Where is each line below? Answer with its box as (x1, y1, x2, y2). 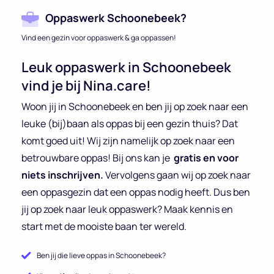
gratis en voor (174, 150, 239, 165)
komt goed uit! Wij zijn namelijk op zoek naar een (21, 133, 235, 147)
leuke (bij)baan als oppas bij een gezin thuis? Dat (21, 116, 238, 130)
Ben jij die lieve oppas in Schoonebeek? (37, 250, 166, 261)
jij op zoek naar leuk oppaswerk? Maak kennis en (21, 202, 233, 216)
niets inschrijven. (21, 168, 103, 182)
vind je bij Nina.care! (21, 76, 151, 95)
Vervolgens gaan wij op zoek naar (103, 168, 251, 182)
